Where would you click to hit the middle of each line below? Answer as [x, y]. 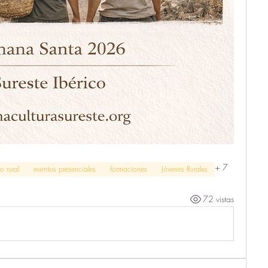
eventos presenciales [65, 169]
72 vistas [218, 199]
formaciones [129, 169]
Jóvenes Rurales [185, 169]
